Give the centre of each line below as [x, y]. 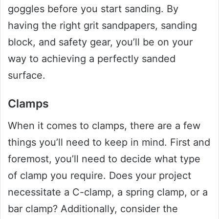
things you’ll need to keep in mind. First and [109, 142]
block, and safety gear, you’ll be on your [100, 42]
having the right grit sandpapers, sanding [102, 26]
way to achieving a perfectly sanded [92, 59]
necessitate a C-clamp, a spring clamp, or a [108, 192]
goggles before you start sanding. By [93, 9]
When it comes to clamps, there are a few [104, 125]
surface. [27, 76]
